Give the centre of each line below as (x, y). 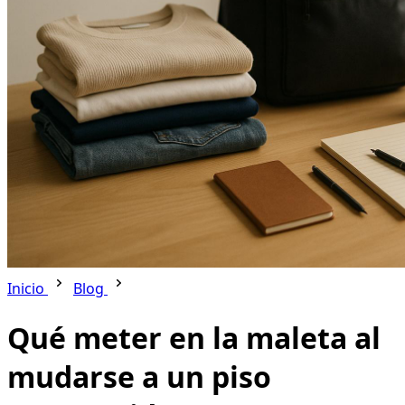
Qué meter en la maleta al (194, 337)
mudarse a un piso (139, 376)
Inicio (28, 289)
